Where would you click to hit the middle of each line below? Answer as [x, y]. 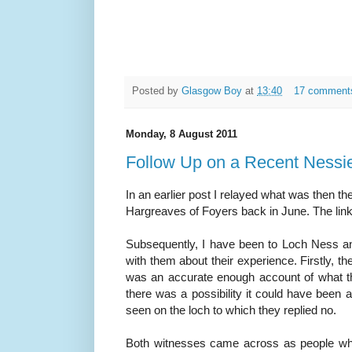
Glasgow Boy [212, 92]
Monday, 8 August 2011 [181, 134]
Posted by [157, 92]
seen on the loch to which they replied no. [231, 310]
